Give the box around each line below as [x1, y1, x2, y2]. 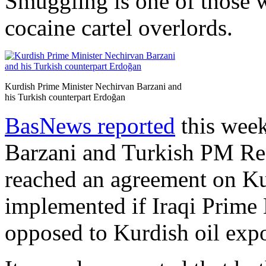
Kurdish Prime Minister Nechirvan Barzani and [5, 81, 182, 91]
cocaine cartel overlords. [5, 14, 233, 40]
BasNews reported [5, 112, 175, 138]
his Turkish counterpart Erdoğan [5, 91, 125, 102]
